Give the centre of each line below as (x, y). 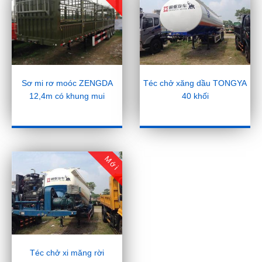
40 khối (195, 96)
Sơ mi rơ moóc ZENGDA (67, 83)
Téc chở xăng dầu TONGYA (195, 83)
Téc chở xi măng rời (67, 252)
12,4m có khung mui (67, 96)
